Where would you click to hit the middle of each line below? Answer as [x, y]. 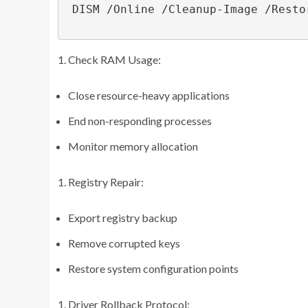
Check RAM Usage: [114, 59]
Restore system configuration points [153, 268]
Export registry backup [123, 217]
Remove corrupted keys [124, 243]
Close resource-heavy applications [149, 95]
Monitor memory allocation [133, 146]
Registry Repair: [106, 181]
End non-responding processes [140, 120]
